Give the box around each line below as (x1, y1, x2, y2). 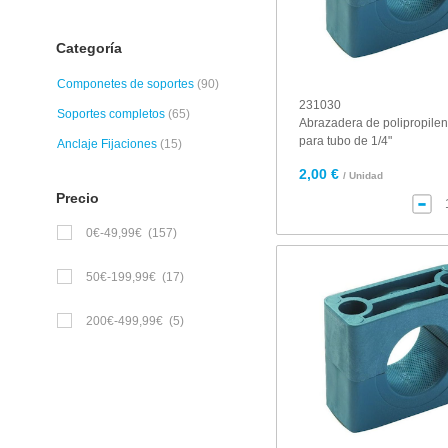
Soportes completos (57, 107, 165, 121)
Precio (52, 190, 99, 206)
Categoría (52, 40, 122, 56)
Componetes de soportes (57, 77, 194, 91)
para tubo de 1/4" (299, 134, 393, 148)
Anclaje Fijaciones (57, 137, 157, 151)
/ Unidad (343, 170, 384, 181)
